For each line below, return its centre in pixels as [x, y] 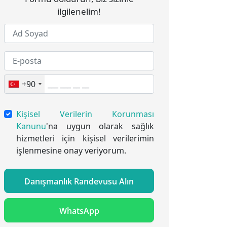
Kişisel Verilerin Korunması [85, 114]
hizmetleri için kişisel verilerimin [85, 139]
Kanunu [31, 126]
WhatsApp [79, 211]
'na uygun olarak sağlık [100, 126]
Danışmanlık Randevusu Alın [79, 182]
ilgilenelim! [79, 12]
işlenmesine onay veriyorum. [71, 151]
